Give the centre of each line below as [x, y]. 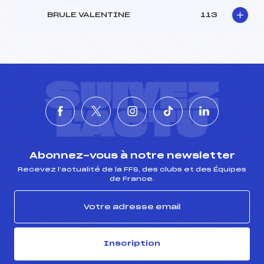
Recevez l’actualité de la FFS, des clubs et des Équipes [132, 169]
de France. [132, 179]
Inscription [132, 243]
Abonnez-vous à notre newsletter [132, 156]
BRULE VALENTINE [89, 15]
